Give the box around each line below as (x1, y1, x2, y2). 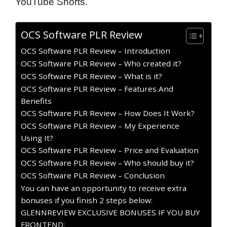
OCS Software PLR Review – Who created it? (21, 58, 181, 68)
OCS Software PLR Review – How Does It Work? (21, 108, 195, 118)
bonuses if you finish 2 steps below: (21, 195, 153, 205)
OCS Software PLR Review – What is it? (21, 71, 162, 81)
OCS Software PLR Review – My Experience (21, 121, 179, 131)
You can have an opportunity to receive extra (21, 183, 186, 193)
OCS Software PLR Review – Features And (21, 84, 173, 94)
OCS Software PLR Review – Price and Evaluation (21, 145, 199, 155)
